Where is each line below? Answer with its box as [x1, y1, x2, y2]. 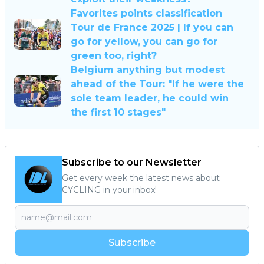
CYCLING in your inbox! [62, 184, 157, 195]
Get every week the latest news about [62, 172, 220, 183]
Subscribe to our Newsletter [62, 156, 202, 168]
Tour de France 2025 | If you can [71, 21, 233, 33]
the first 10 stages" [71, 106, 166, 118]
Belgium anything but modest [71, 64, 225, 75]
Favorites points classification [71, 7, 222, 19]
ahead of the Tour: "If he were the [71, 78, 244, 90]
